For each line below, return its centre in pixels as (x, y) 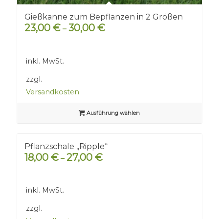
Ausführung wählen (113, 113)
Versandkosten (52, 92)
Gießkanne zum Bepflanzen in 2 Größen (103, 17)
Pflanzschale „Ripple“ (66, 146)
